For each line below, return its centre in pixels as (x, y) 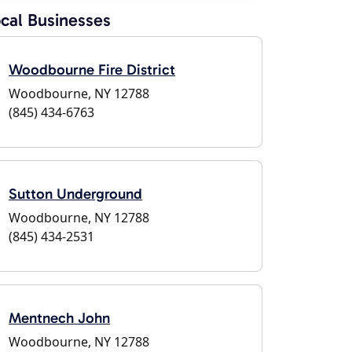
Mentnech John (59, 318)
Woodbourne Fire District (92, 70)
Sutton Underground (75, 194)
